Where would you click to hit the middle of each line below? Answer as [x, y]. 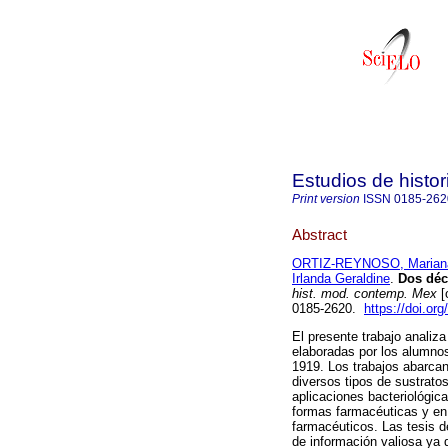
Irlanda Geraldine [341, 279]
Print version [326, 199]
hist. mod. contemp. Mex [364, 294]
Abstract [319, 234]
